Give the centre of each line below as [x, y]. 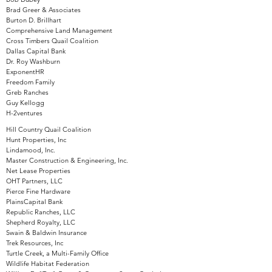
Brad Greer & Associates [43, 10]
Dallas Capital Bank [36, 51]
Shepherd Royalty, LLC [41, 222]
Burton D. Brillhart [34, 20]
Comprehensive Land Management [59, 30]
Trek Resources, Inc [35, 243]
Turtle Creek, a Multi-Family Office [57, 253]
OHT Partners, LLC [34, 181]
